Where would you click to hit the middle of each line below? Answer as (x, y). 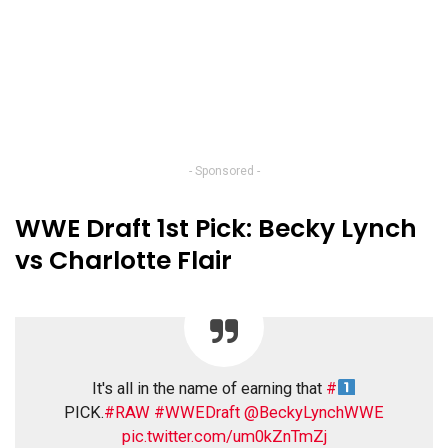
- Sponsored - (224, 171)
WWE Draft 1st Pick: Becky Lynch (216, 229)
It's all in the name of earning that (209, 389)
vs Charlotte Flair (123, 261)
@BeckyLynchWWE (314, 413)
